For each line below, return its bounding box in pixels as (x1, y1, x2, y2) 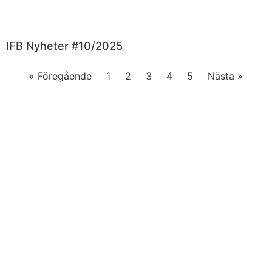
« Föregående (29, 70, 92, 82)
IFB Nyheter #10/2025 (6, 39, 123, 52)
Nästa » (208, 70, 243, 82)
